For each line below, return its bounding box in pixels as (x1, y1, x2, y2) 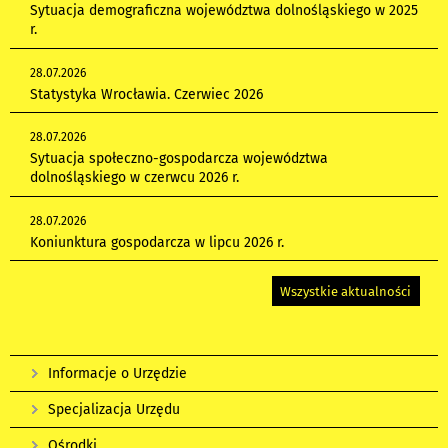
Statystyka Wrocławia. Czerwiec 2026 (29, 85, 263, 103)
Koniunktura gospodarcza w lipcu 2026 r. (29, 233, 284, 251)
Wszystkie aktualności (280, 283, 412, 299)
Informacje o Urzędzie (48, 364, 187, 382)
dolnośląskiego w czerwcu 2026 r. (29, 169, 239, 187)
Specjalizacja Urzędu (48, 400, 180, 418)
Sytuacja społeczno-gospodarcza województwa (29, 150, 328, 168)
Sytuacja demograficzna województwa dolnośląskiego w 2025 (29, 2, 418, 20)
